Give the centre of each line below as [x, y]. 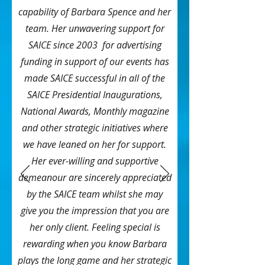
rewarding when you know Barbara [95, 244]
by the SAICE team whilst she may [95, 194]
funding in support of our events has [95, 62]
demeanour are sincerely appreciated [95, 177]
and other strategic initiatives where [95, 128]
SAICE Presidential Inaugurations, [95, 95]
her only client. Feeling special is [95, 227]
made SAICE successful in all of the [95, 78]
